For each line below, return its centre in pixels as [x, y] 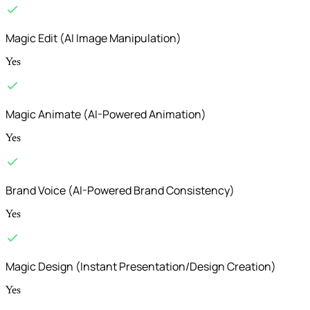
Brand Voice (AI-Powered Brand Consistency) [120, 191]
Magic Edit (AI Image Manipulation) [93, 38]
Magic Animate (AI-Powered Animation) [106, 115]
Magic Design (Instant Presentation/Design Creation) [141, 267]
